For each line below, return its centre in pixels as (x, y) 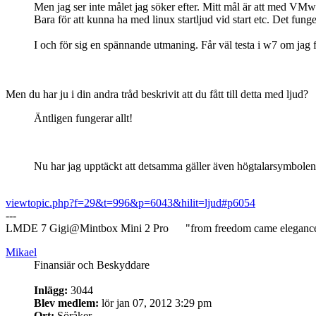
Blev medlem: (66, 303)
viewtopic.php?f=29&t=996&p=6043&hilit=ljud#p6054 (130, 202)
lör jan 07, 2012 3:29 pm (155, 303)
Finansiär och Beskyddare (92, 265)
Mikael (21, 252)
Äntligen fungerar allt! (83, 118)
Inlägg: (51, 290)
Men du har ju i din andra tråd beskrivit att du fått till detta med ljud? (157, 94)
